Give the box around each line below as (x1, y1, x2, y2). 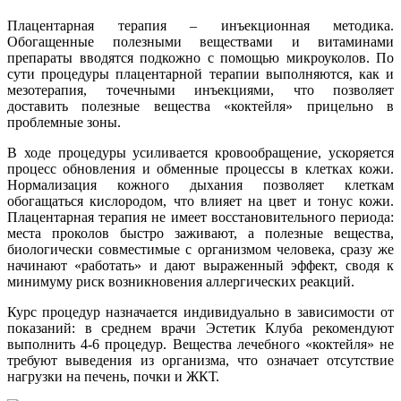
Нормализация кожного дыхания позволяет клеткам (7, 176, 394, 192)
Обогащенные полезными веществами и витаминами (7, 33, 394, 49)
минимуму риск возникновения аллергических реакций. (7, 273, 354, 289)
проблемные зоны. (7, 114, 121, 130)
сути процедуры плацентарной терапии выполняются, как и (7, 65, 394, 81)
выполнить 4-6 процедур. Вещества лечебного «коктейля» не (7, 336, 394, 352)
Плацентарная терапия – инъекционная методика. (7, 17, 394, 33)
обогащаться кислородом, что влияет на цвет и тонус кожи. (7, 192, 394, 209)
